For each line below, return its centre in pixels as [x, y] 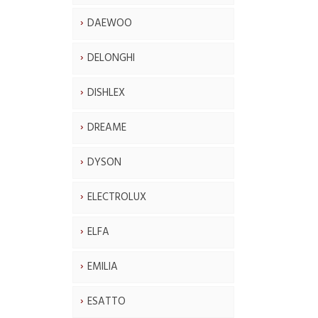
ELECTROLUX [117, 197]
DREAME [107, 127]
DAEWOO [110, 23]
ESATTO [106, 301]
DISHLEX [106, 93]
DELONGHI [111, 58]
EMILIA [103, 267]
